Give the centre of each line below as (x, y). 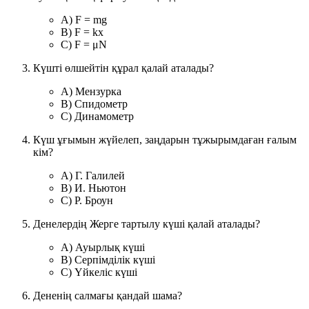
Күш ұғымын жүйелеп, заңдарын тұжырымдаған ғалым (165, 139)
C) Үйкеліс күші (99, 272)
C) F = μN (84, 44)
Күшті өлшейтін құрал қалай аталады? (123, 68)
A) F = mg (84, 19)
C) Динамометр (97, 116)
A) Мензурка (91, 91)
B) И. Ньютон (93, 188)
